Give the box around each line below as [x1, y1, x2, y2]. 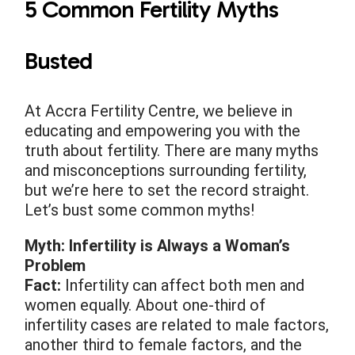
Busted [25, 47, 93, 76]
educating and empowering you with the [25, 121, 301, 141]
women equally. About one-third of [25, 296, 266, 315]
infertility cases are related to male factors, [25, 315, 330, 335]
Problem [25, 256, 86, 276]
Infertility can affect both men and [61, 276, 305, 296]
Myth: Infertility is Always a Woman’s [25, 236, 291, 256]
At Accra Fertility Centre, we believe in [25, 101, 293, 121]
